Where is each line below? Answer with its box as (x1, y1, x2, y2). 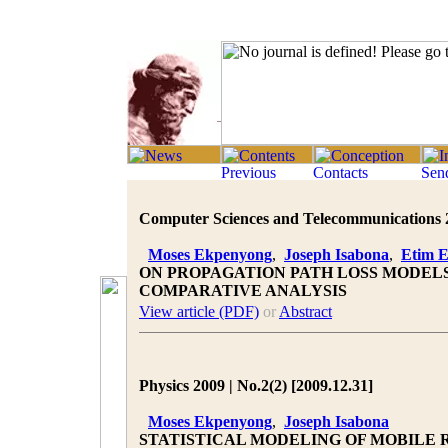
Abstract (279, 303, 332, 320)
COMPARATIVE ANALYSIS (139, 282, 347, 299)
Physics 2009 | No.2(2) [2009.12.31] (139, 377, 373, 394)
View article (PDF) (139, 303, 259, 320)
